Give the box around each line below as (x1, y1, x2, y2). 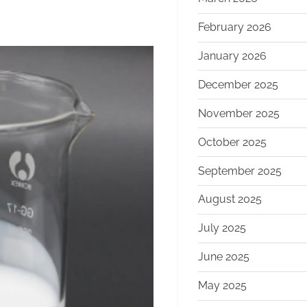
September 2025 (198, 164, 282, 177)
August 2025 (198, 193, 262, 206)
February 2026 (198, 21, 271, 34)
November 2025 (198, 106, 280, 120)
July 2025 (198, 221, 246, 235)
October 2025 (198, 135, 267, 149)
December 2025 (198, 77, 278, 91)
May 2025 (198, 279, 247, 293)
